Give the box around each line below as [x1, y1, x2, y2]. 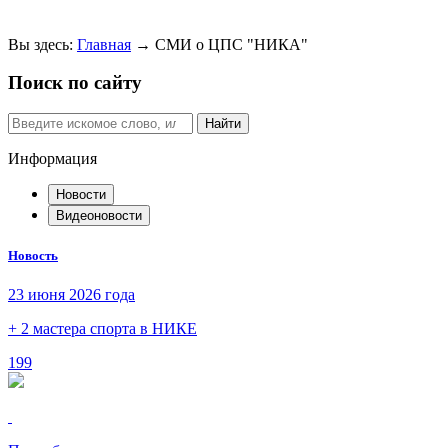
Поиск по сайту [8, 72, 142, 94]
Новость [8, 248, 58, 264]
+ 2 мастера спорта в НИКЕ [8, 320, 197, 338]
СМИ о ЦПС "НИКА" [155, 35, 308, 53]
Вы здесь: [8, 35, 77, 53]
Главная [77, 35, 131, 53]
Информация [8, 150, 97, 168]
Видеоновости [56, 208, 142, 224]
